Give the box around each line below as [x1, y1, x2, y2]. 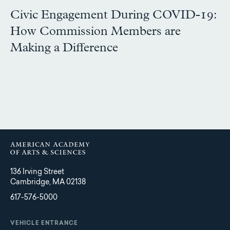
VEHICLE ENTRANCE [10, 221, 78, 227]
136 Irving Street [10, 169, 64, 177]
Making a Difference [10, 41, 118, 54]
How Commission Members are [10, 25, 181, 37]
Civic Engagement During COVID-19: [10, 8, 217, 21]
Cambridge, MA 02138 [10, 179, 86, 187]
